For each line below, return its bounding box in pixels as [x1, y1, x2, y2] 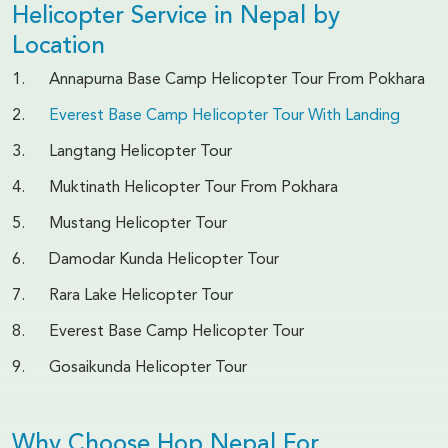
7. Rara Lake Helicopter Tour [12, 287, 233, 304]
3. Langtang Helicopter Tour [12, 143, 232, 160]
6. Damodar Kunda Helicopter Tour [12, 251, 279, 268]
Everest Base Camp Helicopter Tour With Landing [49, 107, 400, 124]
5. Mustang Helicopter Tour [12, 215, 227, 232]
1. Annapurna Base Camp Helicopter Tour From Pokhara [12, 71, 425, 88]
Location [12, 34, 105, 59]
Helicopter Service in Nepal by [12, 4, 340, 29]
